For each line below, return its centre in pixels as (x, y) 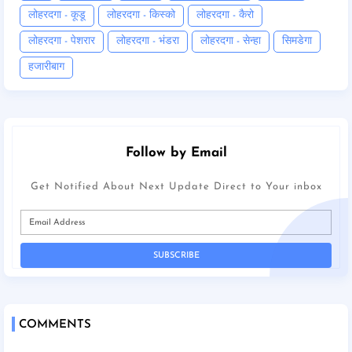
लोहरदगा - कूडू (57, 16)
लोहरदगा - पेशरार (62, 42)
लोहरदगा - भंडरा (148, 42)
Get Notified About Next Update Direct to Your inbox (176, 187)
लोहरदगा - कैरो (225, 16)
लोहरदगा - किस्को (141, 16)
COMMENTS (55, 325)
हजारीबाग (46, 68)
